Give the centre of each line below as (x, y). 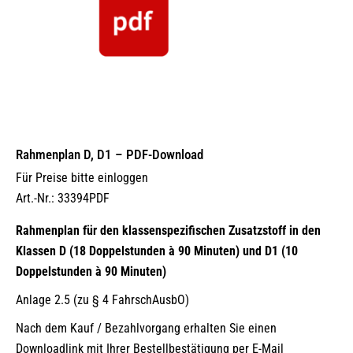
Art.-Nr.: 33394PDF (63, 198)
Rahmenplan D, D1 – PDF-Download (110, 154)
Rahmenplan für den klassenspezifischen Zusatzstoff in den (168, 230)
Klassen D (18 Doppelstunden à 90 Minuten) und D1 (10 (157, 251)
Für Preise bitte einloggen (82, 178)
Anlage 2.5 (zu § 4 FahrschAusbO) (102, 300)
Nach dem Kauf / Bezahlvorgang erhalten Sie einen (146, 328)
